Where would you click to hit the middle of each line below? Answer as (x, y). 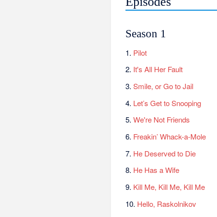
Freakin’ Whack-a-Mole (170, 136)
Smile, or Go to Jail (163, 86)
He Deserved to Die (165, 153)
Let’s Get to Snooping (167, 103)
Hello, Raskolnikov (167, 203)
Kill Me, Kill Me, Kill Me (169, 186)
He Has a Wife (156, 170)
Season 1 (146, 33)
